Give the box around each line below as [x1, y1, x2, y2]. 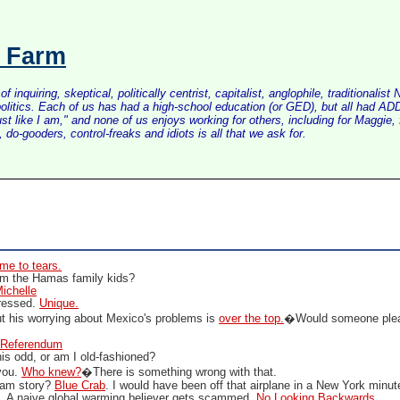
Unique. [39, 297, 79, 310]
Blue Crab [54, 379, 106, 392]
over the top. [219, 312, 285, 325]
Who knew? [21, 366, 82, 379]
